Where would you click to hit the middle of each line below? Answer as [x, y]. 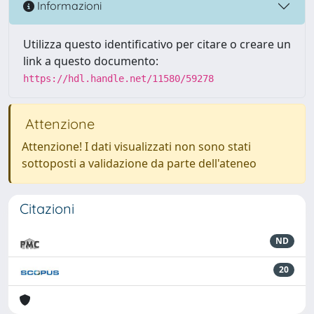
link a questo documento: [91, 61]
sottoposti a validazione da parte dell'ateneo [139, 163]
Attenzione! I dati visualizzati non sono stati [136, 146]
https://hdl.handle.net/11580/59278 [118, 78]
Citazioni [47, 208]
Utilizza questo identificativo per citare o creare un [157, 44]
